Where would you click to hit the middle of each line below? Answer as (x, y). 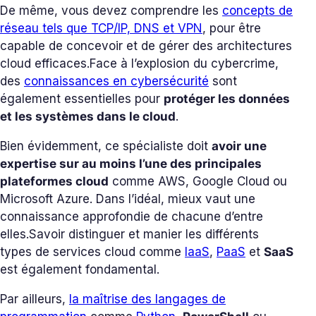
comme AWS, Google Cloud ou (198, 182)
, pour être (232, 29)
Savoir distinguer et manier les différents (144, 235)
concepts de (257, 11)
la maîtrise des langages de (147, 299)
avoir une (239, 146)
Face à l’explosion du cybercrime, (184, 64)
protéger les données (227, 99)
